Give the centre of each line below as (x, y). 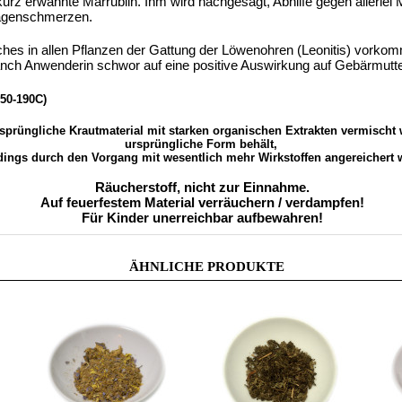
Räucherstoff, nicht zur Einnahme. (202, 187)
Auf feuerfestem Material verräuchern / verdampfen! (202, 202)
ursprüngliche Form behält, (202, 144)
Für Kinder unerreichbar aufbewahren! (202, 217)
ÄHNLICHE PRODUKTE (207, 266)
